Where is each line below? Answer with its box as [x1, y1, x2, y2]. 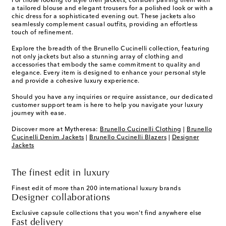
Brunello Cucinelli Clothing [100, 127, 182, 133]
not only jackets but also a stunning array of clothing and [12, 54, 183, 61]
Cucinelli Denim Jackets [12, 135, 84, 141]
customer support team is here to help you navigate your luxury [12, 102, 203, 109]
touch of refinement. [12, 30, 73, 36]
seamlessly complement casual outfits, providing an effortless [12, 22, 198, 28]
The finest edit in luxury [12, 169, 110, 179]
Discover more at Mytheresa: [12, 127, 100, 133]
